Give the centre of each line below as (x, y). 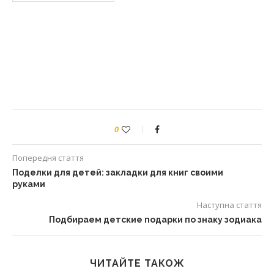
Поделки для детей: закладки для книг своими (118, 172)
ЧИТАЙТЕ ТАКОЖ (137, 263)
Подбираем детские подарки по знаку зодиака (155, 220)
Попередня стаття (48, 158)
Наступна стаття (229, 205)
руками (29, 184)
